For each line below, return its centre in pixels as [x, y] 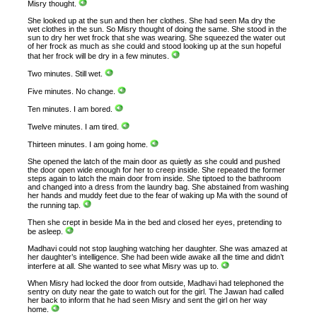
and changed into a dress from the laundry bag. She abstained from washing [158, 187]
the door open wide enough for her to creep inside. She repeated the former [157, 170]
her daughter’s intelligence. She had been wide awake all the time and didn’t [156, 257]
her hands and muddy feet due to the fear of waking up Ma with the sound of [158, 196]
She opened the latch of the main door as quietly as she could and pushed [154, 162]
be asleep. [47, 231]
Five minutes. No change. [73, 91]
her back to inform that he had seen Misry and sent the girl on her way [148, 300]
